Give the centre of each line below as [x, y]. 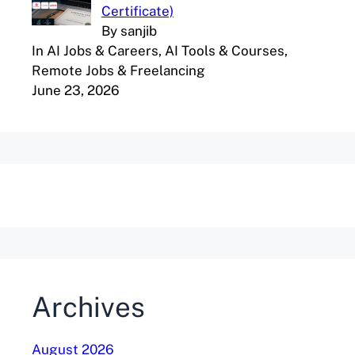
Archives [88, 307]
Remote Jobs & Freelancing [118, 70]
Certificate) [137, 11]
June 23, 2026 [76, 90]
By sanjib [129, 31]
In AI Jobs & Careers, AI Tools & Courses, [160, 50]
